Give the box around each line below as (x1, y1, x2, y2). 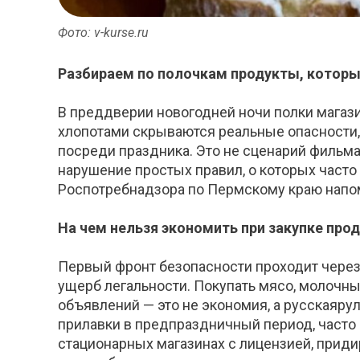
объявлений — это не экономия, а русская (58, 297, 337, 314)
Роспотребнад (58, 181, 154, 198)
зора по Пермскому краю (154, 181, 322, 198)
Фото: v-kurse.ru (58, 25, 149, 41)
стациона (58, 335, 119, 353)
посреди (58, 142, 116, 160)
